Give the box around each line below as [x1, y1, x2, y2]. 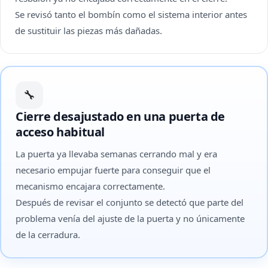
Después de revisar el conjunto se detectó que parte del [16, 196, 243, 208]
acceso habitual [16, 124, 105, 140]
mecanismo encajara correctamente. [16, 180, 165, 192]
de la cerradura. [16, 229, 80, 240]
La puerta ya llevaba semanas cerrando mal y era [16, 148, 217, 160]
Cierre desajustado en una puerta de [16, 108, 226, 124]
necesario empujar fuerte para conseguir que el [16, 164, 211, 176]
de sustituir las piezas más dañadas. [15, 25, 162, 36]
